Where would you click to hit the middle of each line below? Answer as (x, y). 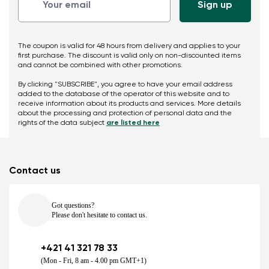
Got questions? (73, 206)
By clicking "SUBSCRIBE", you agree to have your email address (125, 85)
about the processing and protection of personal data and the (125, 114)
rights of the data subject (62, 123)
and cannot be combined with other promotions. (100, 66)
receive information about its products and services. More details (129, 104)
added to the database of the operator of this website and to (124, 95)
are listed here (133, 123)
